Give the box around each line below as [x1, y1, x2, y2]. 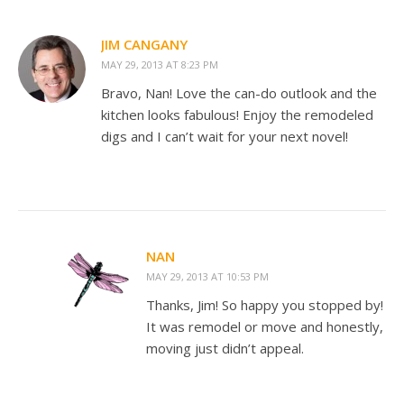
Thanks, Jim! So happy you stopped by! [146, 296, 383, 314]
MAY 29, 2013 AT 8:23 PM [101, 58, 218, 71]
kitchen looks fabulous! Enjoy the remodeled [101, 106, 373, 124]
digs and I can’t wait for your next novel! [101, 127, 348, 145]
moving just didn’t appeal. [146, 339, 304, 357]
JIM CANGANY [101, 35, 188, 53]
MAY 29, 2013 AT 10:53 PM [146, 270, 269, 283]
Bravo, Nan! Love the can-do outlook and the [101, 84, 377, 102]
